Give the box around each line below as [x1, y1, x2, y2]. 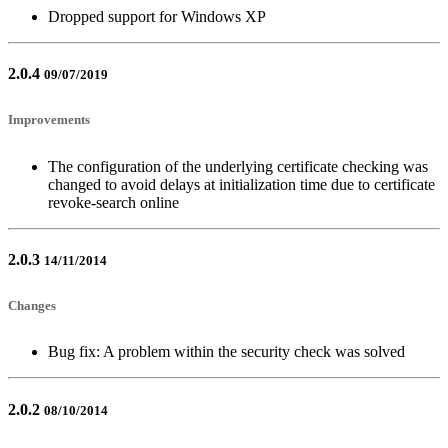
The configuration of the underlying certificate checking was [48, 157, 428, 175]
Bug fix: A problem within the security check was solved [48, 343, 405, 361]
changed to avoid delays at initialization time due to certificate [48, 175, 435, 193]
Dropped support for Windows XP [48, 7, 266, 25]
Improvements [8, 112, 90, 127]
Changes [8, 298, 56, 313]
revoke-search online [48, 193, 179, 211]
